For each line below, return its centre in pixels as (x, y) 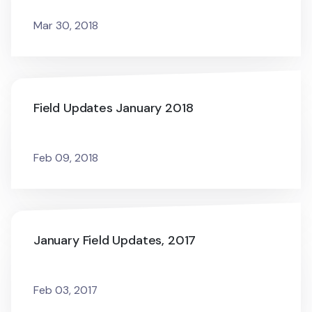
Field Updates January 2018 (114, 108)
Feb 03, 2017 (65, 290)
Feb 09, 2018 (66, 158)
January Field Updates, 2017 (115, 240)
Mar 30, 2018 (66, 25)
